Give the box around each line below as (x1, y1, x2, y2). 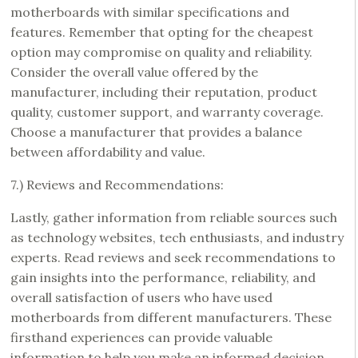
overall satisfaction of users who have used (10, 288, 272, 305)
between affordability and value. (10, 143, 205, 160)
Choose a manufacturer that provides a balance (10, 123, 302, 140)
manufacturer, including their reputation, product (10, 83, 317, 100)
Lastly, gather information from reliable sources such (10, 209, 337, 225)
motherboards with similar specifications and (10, 3, 289, 20)
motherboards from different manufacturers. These (10, 308, 332, 325)
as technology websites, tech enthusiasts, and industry (10, 229, 344, 245)
